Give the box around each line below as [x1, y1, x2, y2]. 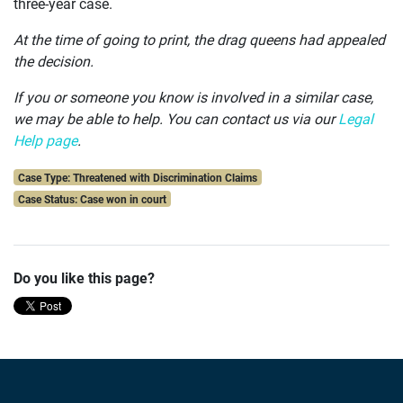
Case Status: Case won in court [17, 192, 166, 207]
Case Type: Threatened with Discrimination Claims [17, 170, 257, 185]
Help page [13, 130, 77, 150]
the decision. [13, 51, 94, 71]
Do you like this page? [13, 268, 155, 288]
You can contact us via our [166, 109, 338, 129]
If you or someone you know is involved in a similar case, [13, 87, 373, 107]
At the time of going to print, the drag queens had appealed [13, 30, 385, 49]
